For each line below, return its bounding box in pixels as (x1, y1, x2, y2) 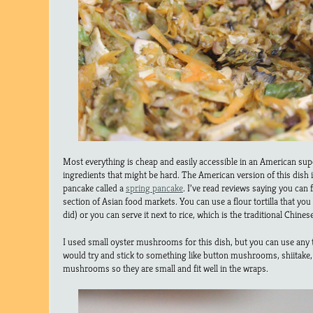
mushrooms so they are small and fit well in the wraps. (63, 262, 268, 275)
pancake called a (63, 182, 126, 195)
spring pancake (126, 182, 183, 195)
